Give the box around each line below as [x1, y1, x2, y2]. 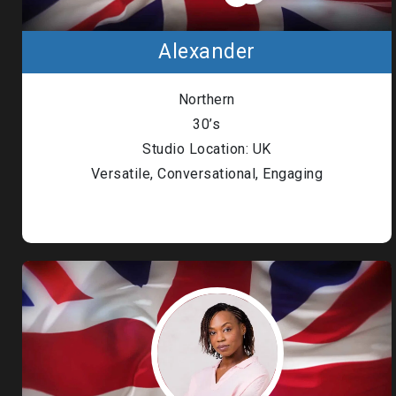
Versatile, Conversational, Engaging [90, 165, 324, 182]
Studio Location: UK [142, 141, 271, 157]
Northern [178, 91, 235, 108]
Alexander [158, 40, 255, 64]
